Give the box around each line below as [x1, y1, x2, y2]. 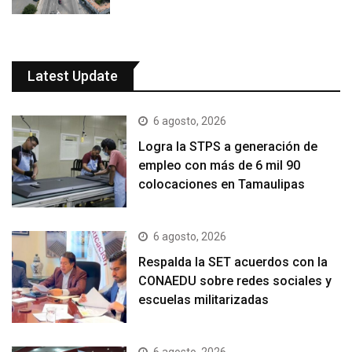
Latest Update [27, 68, 118, 85]
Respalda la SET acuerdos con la [138, 255, 328, 270]
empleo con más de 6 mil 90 [138, 158, 301, 174]
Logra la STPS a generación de [138, 139, 318, 155]
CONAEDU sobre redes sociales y [138, 273, 332, 289]
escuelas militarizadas [138, 292, 269, 308]
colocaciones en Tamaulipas [138, 177, 306, 192]
